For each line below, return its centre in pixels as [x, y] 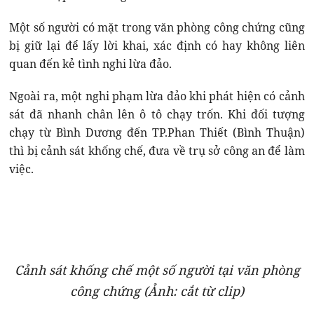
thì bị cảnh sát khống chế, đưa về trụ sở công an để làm [157, 151]
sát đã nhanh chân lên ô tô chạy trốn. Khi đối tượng [157, 115]
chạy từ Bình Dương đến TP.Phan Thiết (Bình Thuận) [157, 133]
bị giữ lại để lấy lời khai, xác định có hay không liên [157, 46]
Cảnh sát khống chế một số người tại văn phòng [157, 270]
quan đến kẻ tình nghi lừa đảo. [91, 64]
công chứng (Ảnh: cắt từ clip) [157, 291]
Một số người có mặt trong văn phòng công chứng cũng [157, 28]
